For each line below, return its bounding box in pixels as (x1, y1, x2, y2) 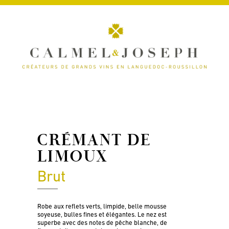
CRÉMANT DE (37, 132, 152, 150)
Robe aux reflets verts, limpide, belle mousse (37, 202, 167, 210)
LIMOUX (37, 148, 108, 166)
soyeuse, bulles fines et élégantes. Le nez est (37, 211, 167, 218)
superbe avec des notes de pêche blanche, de (37, 219, 168, 226)
